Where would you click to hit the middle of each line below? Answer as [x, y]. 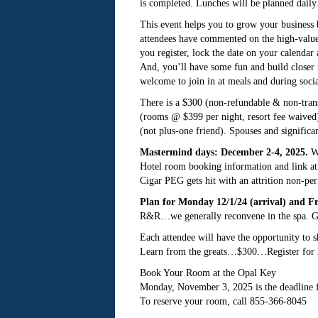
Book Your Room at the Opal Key [208, 273]
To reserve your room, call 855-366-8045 [223, 301]
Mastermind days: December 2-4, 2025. [224, 152]
